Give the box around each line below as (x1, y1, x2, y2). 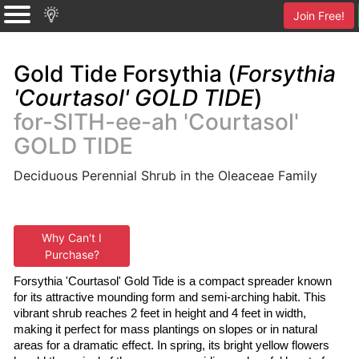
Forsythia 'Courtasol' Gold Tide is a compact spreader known (14, 275, 332, 288)
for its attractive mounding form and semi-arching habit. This (14, 291, 326, 304)
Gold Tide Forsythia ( (14, 60, 236, 87)
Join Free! (293, 9, 345, 22)
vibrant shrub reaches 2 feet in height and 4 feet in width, (14, 307, 306, 320)
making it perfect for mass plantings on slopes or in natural (14, 323, 317, 336)
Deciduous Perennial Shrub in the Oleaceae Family (14, 167, 317, 184)
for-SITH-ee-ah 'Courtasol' (14, 108, 299, 135)
